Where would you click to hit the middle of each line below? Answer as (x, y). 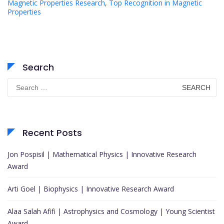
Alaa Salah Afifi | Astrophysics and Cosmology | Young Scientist (111, 211)
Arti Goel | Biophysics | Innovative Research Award (91, 189)
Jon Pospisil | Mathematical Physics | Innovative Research (102, 154)
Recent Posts (52, 133)
